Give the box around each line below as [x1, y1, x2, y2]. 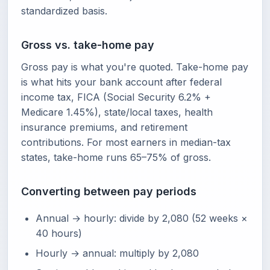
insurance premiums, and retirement [21, 121, 187, 133]
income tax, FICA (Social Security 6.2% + [21, 91, 211, 103]
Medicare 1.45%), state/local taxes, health [21, 106, 213, 118]
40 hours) [36, 227, 82, 239]
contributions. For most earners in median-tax [21, 136, 231, 148]
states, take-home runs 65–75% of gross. [21, 151, 211, 163]
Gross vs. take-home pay [21, 39, 154, 51]
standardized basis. [21, 5, 107, 17]
